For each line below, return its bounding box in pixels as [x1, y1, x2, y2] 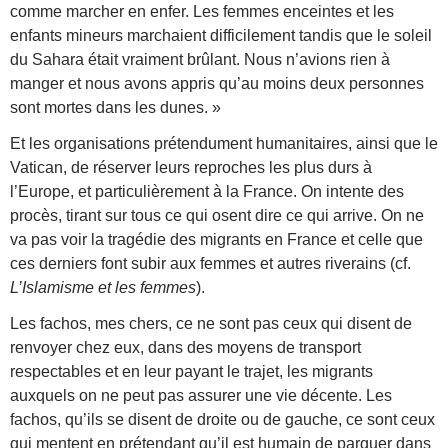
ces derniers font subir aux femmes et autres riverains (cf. [10, 254, 411, 272]
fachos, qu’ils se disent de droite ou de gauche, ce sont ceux [10, 410, 435, 428]
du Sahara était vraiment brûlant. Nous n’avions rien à [10, 50, 390, 68]
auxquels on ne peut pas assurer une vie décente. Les [10, 386, 392, 404]
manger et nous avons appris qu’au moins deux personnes [10, 74, 424, 92]
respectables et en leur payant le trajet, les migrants [10, 362, 373, 380]
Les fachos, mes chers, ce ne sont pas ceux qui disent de [10, 314, 412, 332]
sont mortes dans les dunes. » [10, 98, 221, 116]
